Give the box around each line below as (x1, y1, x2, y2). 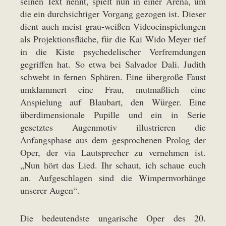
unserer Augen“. (20, 184, 80, 197)
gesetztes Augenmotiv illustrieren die (20, 121, 206, 134)
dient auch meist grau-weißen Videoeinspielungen (20, 20, 206, 33)
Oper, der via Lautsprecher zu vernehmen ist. (20, 146, 206, 159)
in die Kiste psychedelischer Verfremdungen (20, 45, 206, 58)
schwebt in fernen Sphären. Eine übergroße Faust (20, 71, 206, 83)
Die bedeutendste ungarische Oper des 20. (20, 212, 206, 224)
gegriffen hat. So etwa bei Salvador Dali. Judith (20, 58, 206, 71)
